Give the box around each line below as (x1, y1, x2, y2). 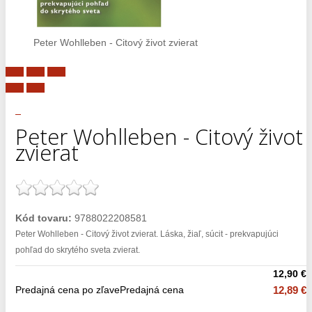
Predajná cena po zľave (15, 283, 120, 295)
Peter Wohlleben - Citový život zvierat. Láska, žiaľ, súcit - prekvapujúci (15, 228, 279, 239)
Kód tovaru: (15, 212, 72, 224)
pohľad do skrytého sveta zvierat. (15, 244, 140, 255)
